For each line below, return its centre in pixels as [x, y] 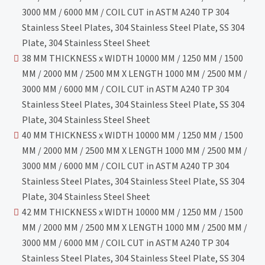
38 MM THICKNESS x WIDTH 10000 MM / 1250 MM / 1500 [133, 58]
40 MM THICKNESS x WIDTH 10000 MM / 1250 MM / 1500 [133, 135]
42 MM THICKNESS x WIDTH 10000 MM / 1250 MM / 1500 [133, 212]
